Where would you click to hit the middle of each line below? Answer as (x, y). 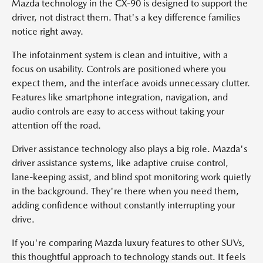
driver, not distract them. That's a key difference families (126, 17)
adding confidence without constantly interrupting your (123, 205)
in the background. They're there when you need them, (125, 191)
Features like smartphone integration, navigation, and (120, 97)
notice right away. (48, 31)
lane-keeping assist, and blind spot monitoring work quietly (131, 177)
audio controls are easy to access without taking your (118, 111)
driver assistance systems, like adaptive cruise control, (120, 163)
